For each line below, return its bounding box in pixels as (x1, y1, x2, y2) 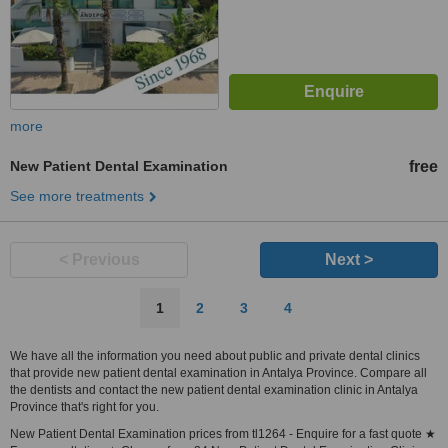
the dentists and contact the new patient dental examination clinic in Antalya (10, 383, 418, 397)
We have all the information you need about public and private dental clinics (10, 349, 420, 363)
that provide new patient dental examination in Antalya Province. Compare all (10, 366, 427, 380)
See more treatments (10, 188, 144, 204)
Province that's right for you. (10, 400, 159, 414)
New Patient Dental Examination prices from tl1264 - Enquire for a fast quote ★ (10, 427, 436, 441)
